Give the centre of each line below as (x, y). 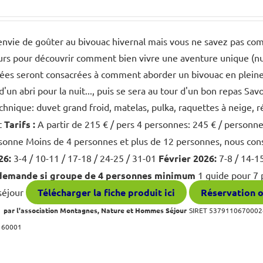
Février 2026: (188, 158)
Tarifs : (21, 124)
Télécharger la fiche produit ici (107, 192)
